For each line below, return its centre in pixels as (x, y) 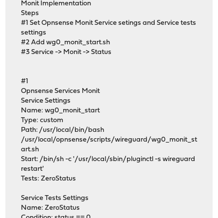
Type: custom (42, 121)
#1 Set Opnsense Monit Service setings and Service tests (109, 23)
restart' (33, 169)
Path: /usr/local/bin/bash (64, 130)
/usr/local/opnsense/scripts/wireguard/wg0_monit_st (109, 140)
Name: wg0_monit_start (61, 111)
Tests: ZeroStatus (49, 179)
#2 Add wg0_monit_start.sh (66, 43)
